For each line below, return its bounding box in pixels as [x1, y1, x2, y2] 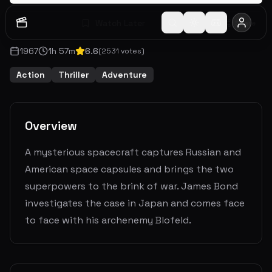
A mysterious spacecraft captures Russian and [25, 146, 241, 158]
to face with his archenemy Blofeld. [25, 214, 191, 226]
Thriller [58, 69, 89, 80]
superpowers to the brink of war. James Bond [25, 180, 238, 192]
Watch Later [95, 18, 145, 29]
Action [16, 69, 45, 80]
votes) [119, 46, 144, 56]
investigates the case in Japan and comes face [25, 197, 245, 209]
